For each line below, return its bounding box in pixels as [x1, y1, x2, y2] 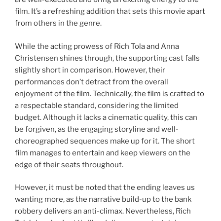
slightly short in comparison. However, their [15, 65, 165, 74]
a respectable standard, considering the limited [15, 101, 179, 110]
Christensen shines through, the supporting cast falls [15, 53, 200, 63]
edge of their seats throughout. [15, 160, 123, 169]
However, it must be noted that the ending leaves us [15, 183, 195, 192]
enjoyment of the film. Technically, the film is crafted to [15, 89, 204, 98]
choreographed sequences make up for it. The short [15, 136, 195, 146]
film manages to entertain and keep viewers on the [15, 148, 190, 157]
